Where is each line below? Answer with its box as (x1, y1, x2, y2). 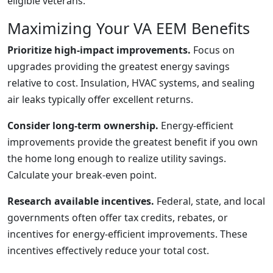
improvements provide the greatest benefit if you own (7, 135, 258, 149)
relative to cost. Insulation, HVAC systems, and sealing (7, 76, 255, 90)
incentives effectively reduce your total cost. (7, 244, 209, 257)
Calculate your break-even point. (7, 168, 157, 182)
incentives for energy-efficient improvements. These (7, 227, 247, 241)
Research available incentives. (7, 194, 154, 208)
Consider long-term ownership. (7, 119, 158, 132)
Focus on (191, 43, 235, 57)
